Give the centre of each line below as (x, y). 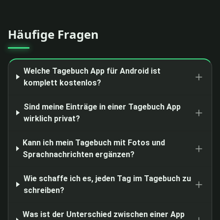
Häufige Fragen (53, 34)
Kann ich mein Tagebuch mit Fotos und (94, 142)
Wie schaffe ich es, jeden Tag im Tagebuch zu (107, 178)
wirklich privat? (52, 118)
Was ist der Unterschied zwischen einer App (104, 214)
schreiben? (44, 190)
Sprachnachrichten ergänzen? (79, 154)
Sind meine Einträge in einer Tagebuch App (102, 107)
